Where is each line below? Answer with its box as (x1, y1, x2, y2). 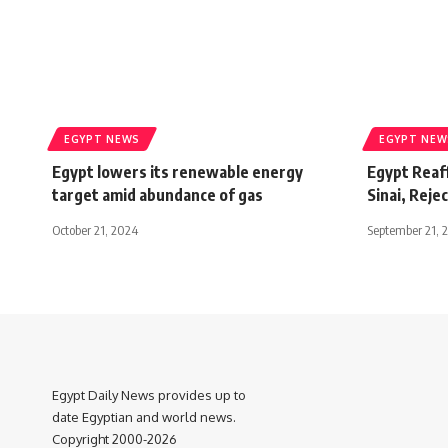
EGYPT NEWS (64, 132, 140, 145)
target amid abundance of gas (52, 184, 263, 205)
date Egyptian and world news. (52, 408, 236, 425)
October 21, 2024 (52, 221, 138, 238)
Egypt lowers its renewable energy (52, 161, 303, 182)
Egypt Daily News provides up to (52, 386, 246, 403)
